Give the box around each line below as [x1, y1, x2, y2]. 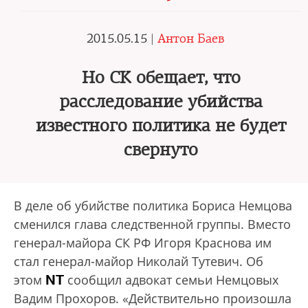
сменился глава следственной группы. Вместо [14, 216, 291, 232]
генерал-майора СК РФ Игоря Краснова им [14, 234, 272, 251]
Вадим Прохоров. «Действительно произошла [14, 290, 291, 307]
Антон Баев [157, 31, 225, 46]
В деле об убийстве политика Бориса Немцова [14, 197, 292, 214]
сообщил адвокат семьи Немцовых [64, 272, 278, 288]
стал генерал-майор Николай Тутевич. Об [14, 253, 263, 269]
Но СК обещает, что [81, 67, 241, 88]
